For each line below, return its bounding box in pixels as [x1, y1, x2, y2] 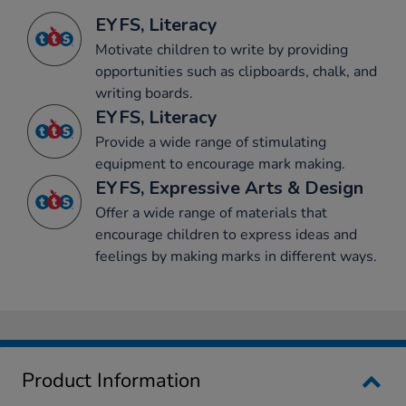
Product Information [22, 366, 201, 394]
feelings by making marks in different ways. [95, 246, 377, 266]
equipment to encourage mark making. [95, 153, 345, 174]
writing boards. [95, 82, 193, 103]
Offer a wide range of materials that [95, 202, 327, 223]
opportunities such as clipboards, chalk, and [95, 61, 377, 82]
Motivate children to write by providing [95, 39, 348, 60]
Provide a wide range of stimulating [95, 131, 326, 152]
